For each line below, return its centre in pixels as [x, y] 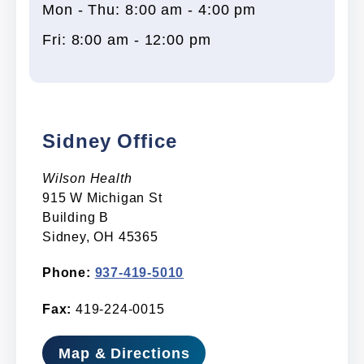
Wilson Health [87, 178]
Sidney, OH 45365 [100, 236]
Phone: [67, 273]
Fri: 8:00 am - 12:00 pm [127, 39]
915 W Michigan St [102, 197]
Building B [76, 217]
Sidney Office [110, 141]
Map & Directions [124, 353]
